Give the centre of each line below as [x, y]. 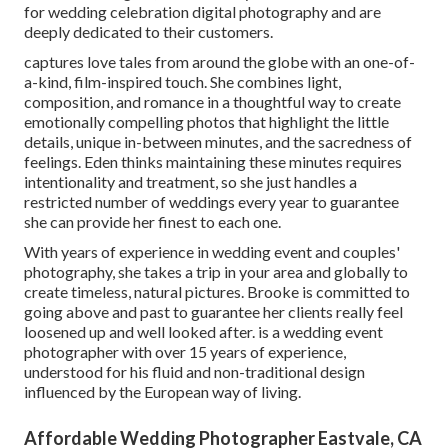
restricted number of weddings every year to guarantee [211, 201]
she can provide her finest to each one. [152, 221]
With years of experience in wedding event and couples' [212, 251]
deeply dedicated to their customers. [148, 31]
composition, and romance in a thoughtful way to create [212, 101]
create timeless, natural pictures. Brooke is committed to [217, 291]
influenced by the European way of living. [162, 391]
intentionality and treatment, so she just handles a [190, 181]
